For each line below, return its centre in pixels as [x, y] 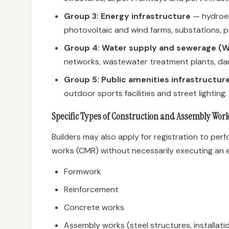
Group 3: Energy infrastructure [127, 16]
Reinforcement [91, 189]
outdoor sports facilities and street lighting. [145, 93]
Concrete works [94, 207]
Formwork [83, 171]
